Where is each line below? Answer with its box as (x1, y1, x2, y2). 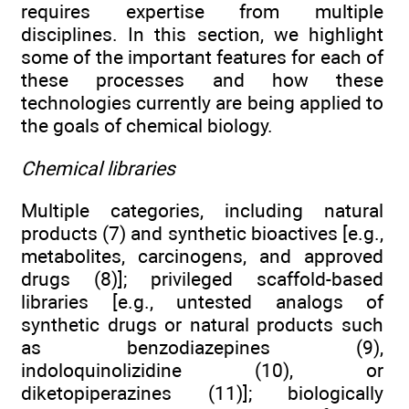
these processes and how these (21, 68, 383, 92)
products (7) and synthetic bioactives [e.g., (21, 221, 383, 245)
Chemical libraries (21, 156, 175, 180)
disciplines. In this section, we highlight (21, 23, 383, 47)
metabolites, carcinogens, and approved (21, 244, 383, 267)
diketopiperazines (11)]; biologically (21, 381, 383, 404)
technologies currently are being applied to (21, 91, 383, 115)
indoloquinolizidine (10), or (21, 358, 383, 382)
